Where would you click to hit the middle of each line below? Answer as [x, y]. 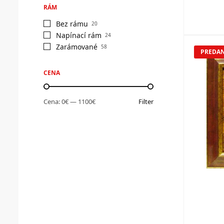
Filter [146, 101]
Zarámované [77, 46]
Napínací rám [79, 35]
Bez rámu [72, 23]
